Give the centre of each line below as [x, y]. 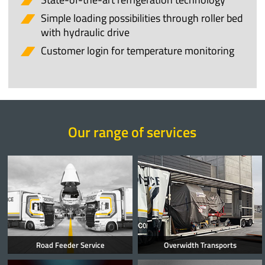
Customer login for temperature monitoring [138, 51]
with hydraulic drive [85, 33]
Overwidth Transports [200, 245]
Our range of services [132, 132]
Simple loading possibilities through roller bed [142, 18]
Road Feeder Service [70, 245]
